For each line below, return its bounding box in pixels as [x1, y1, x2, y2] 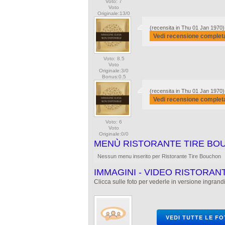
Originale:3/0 [99, 68, 129, 73]
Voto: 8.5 [103, 56, 125, 61]
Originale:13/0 [97, 11, 130, 16]
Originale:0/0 [99, 131, 129, 137]
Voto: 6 [105, 119, 122, 125]
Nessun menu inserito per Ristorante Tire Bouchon [97, 153, 221, 159]
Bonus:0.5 [101, 74, 126, 79]
